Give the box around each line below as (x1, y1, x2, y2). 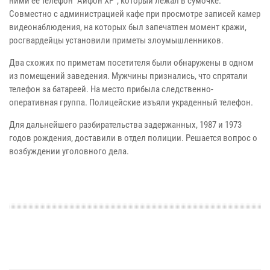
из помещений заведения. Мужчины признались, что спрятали (9, 70, 248, 81)
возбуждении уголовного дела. (9, 145, 129, 157)
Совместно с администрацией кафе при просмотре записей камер (9, 8, 260, 19)
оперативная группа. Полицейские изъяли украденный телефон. (9, 96, 253, 108)
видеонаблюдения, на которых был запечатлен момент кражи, (9, 21, 246, 33)
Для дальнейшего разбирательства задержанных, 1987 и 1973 (9, 119, 242, 130)
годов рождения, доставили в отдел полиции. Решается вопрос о (9, 132, 257, 143)
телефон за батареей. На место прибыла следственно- (9, 83, 213, 95)
